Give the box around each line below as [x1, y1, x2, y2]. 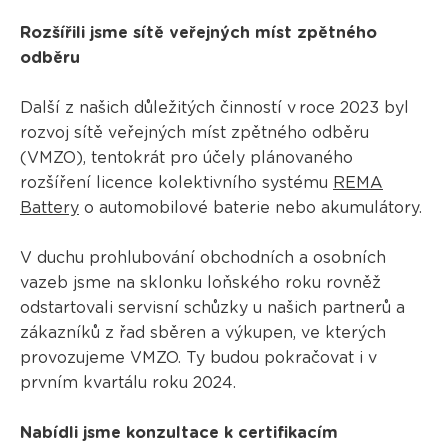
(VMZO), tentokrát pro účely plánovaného [19, 149, 353, 166]
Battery [19, 199, 79, 216]
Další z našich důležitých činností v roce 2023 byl [19, 99, 409, 116]
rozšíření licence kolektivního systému [19, 174, 333, 191]
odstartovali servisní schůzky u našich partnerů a [19, 299, 405, 316]
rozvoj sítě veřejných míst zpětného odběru [19, 124, 369, 141]
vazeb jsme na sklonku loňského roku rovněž [19, 274, 381, 291]
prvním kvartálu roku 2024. [19, 374, 236, 391]
